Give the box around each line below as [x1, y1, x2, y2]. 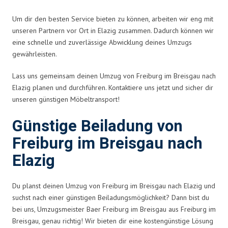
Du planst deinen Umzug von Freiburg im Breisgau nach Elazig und [12, 181, 215, 190]
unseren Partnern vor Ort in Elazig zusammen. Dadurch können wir [12, 25, 214, 35]
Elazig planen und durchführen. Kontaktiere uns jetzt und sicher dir [12, 82, 213, 92]
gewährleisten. [12, 49, 57, 59]
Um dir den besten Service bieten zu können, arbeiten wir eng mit [12, 14, 213, 23]
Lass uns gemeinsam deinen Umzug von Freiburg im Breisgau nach [12, 71, 216, 80]
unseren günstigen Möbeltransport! [12, 94, 120, 104]
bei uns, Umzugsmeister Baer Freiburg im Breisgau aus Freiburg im [12, 204, 216, 214]
